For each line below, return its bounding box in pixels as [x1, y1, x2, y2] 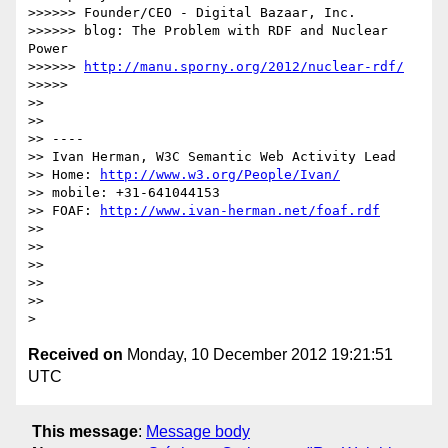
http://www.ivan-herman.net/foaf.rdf [100, 203, 380, 219]
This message [32, 422, 138, 440]
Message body [146, 422, 250, 440]
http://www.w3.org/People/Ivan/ [100, 167, 340, 183]
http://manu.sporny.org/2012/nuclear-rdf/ [84, 59, 404, 75]
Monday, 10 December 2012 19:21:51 [123, 346, 393, 364]
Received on [28, 346, 123, 364]
